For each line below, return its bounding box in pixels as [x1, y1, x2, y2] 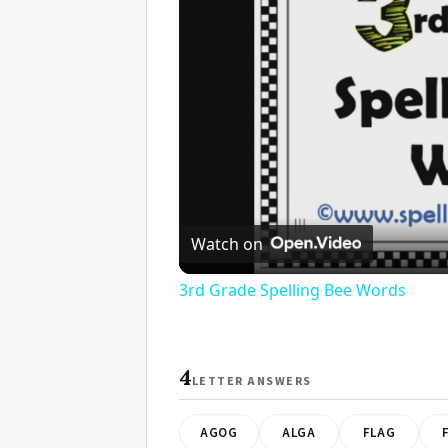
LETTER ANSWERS [191, 373, 312, 391]
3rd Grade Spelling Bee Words [179, 279, 406, 302]
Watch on [191, 233, 263, 256]
